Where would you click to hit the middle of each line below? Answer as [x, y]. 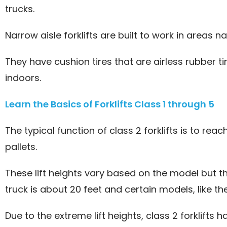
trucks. [20, 9]
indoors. [23, 78]
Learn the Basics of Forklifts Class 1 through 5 [110, 104]
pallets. [21, 146]
